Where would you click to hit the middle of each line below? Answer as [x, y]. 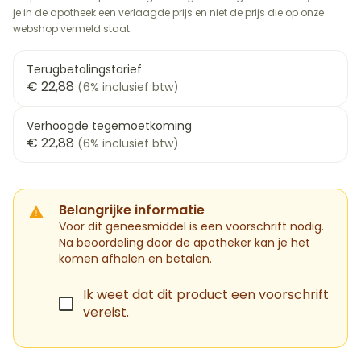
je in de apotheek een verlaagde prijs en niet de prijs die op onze [168, 12]
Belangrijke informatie [132, 210]
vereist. [106, 312]
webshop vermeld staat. [73, 29]
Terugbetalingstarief [84, 69]
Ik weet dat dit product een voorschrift [206, 295]
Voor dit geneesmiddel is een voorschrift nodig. [191, 226]
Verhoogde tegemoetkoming [109, 126]
